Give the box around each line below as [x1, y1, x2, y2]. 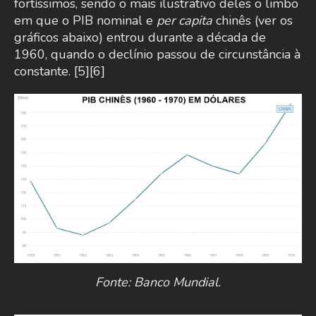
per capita [157, 12, 212, 30]
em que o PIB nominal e [14, 12, 157, 30]
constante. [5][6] [14, 63, 105, 80]
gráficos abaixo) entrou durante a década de [14, 29, 266, 47]
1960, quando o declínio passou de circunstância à [14, 46, 300, 63]
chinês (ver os [212, 12, 293, 30]
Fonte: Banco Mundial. [95, 273, 221, 291]
